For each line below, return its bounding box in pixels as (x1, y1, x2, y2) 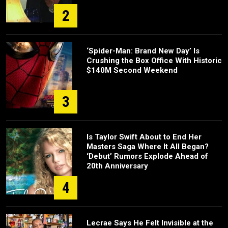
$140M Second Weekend (87, 66, 178, 75)
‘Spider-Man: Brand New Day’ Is (87, 46, 199, 55)
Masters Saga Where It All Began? (87, 142, 209, 151)
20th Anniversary (87, 161, 148, 170)
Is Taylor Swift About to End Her (87, 132, 202, 141)
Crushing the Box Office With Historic (87, 56, 222, 65)
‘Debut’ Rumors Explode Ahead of (87, 152, 208, 161)
